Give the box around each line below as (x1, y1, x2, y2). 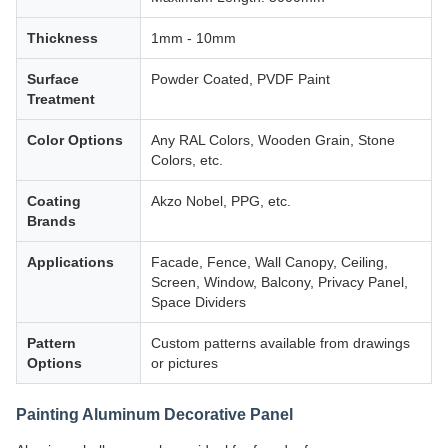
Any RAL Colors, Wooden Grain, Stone (151, 131, 395, 148)
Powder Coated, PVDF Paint (151, 70, 330, 87)
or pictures (151, 354, 218, 371)
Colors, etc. (151, 151, 223, 168)
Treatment (27, 90, 95, 107)
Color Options (27, 131, 123, 148)
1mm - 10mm (151, 29, 236, 46)
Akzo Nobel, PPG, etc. (151, 192, 291, 209)
